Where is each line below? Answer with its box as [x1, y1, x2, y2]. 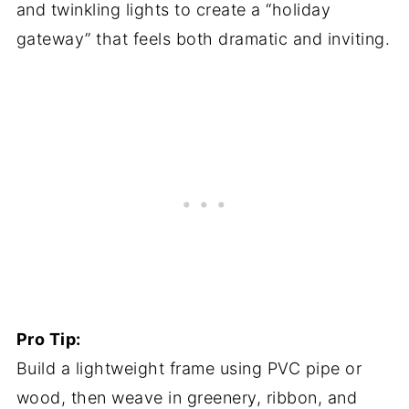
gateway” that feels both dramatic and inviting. [16, 29, 391, 48]
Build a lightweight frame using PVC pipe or [16, 359, 362, 378]
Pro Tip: [16, 330, 81, 349]
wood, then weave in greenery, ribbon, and [16, 388, 358, 407]
